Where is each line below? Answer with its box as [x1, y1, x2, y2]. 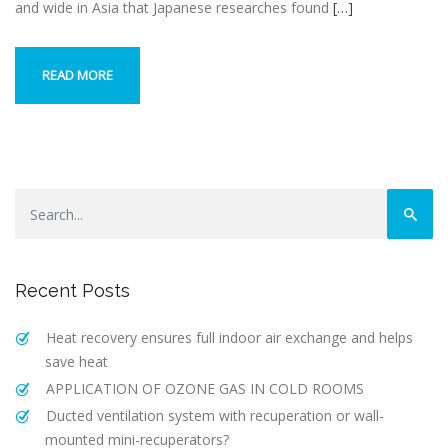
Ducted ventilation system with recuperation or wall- [45, 406, 384, 426]
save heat [45, 352, 108, 372]
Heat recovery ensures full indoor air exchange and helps [45, 328, 413, 348]
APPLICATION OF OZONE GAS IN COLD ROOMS [45, 379, 364, 399]
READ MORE [42, 66, 113, 85]
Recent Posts [15, 280, 130, 302]
